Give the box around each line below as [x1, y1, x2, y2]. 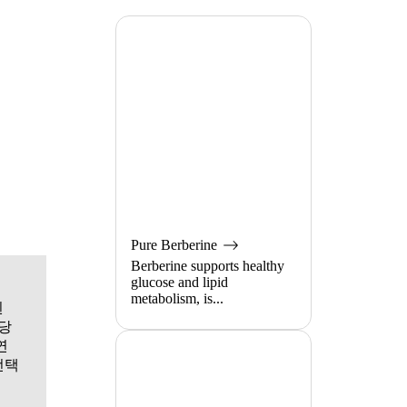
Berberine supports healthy [131, 257, 284, 273]
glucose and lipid [131, 273, 228, 290]
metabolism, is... [131, 290, 223, 306]
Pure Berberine [131, 236, 221, 253]
